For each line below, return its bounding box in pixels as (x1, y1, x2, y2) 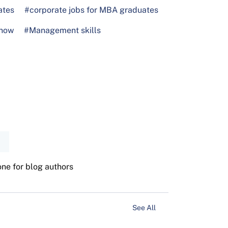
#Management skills (24, 25, 101, 35)
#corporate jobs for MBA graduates (24, 5, 158, 15)
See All (132, 203, 157, 212)
